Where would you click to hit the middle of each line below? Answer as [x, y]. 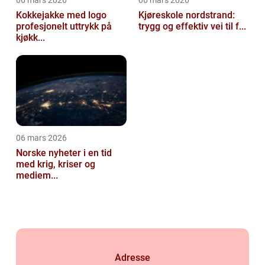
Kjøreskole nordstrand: [187, 15]
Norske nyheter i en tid [64, 153]
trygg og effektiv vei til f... [192, 27]
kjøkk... [30, 38]
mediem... [37, 176]
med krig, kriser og [56, 164]
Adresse [132, 258]
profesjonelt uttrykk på [64, 27]
